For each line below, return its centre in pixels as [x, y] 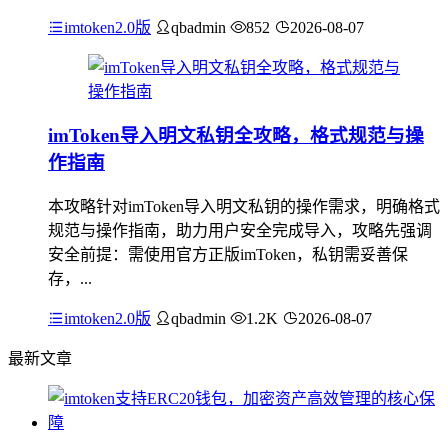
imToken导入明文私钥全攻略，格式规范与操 [236, 136]
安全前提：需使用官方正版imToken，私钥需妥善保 [228, 254]
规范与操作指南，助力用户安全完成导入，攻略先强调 [240, 230]
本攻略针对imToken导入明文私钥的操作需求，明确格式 [244, 206]
